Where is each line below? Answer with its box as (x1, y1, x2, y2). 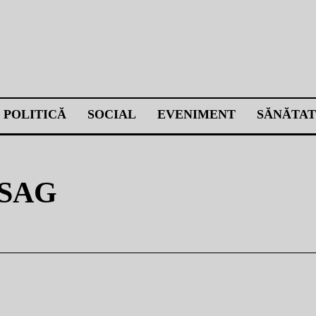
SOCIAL (87, 107, 136, 121)
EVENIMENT (157, 107, 236, 121)
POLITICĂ (4, 107, 66, 121)
